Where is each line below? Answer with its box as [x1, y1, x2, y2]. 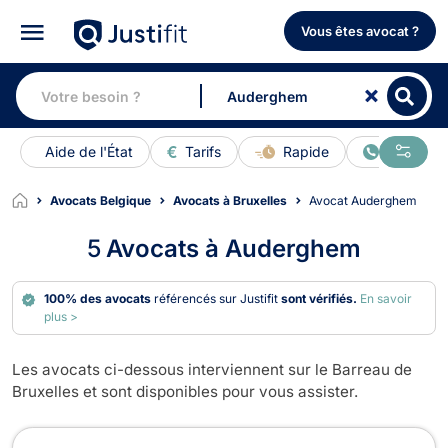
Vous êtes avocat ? [301, 23, 419, 40]
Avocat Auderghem [316, 192, 417, 208]
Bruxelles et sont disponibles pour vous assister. [12, 381, 358, 401]
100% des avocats [44, 290, 155, 306]
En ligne [387, 143, 438, 161]
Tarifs [185, 143, 221, 161]
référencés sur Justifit [154, 290, 282, 306]
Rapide [283, 143, 329, 161]
